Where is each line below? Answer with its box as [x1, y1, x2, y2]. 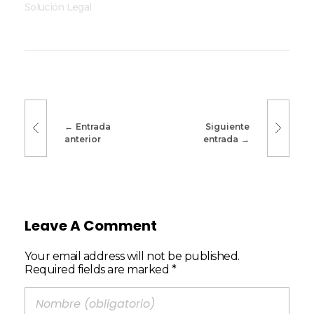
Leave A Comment [25, 215, 157, 235]
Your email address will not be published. [25, 250, 240, 264]
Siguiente [205, 121, 250, 132]
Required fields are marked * [25, 263, 176, 277]
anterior [64, 134, 101, 145]
